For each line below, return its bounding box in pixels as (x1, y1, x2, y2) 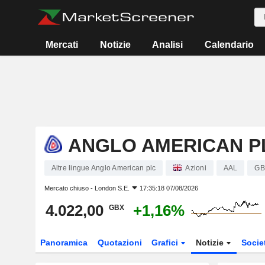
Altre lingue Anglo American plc (51, 164, 156, 172)
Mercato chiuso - (44, 185, 95, 192)
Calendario (204, 40, 254, 50)
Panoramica (40, 238, 88, 247)
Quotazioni (97, 238, 142, 247)
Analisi (152, 40, 183, 50)
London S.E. (94, 185, 130, 192)
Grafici (151, 238, 181, 247)
